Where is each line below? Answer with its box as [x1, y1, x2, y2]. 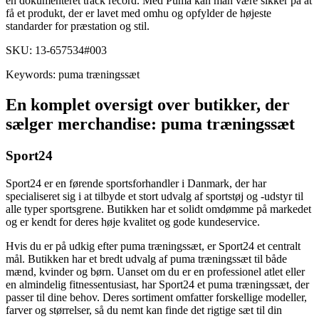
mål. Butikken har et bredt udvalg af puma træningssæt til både [6, 252, 287, 265]
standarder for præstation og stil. [6, 20, 150, 33]
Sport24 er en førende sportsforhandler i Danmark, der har [6, 177, 266, 189]
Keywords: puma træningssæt [6, 68, 140, 81]
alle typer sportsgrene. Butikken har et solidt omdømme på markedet [6, 202, 311, 215]
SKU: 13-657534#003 [6, 44, 107, 57]
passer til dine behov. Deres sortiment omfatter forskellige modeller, [6, 291, 307, 303]
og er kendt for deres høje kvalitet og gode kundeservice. [6, 215, 260, 228]
